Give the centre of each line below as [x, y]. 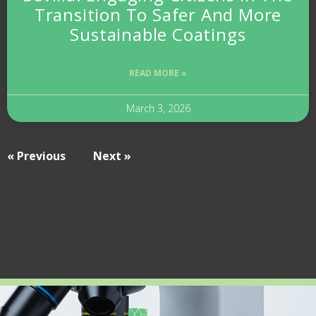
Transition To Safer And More [158, 14]
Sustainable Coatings [158, 34]
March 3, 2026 [158, 108]
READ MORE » [158, 73]
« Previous [36, 156]
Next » [112, 156]
